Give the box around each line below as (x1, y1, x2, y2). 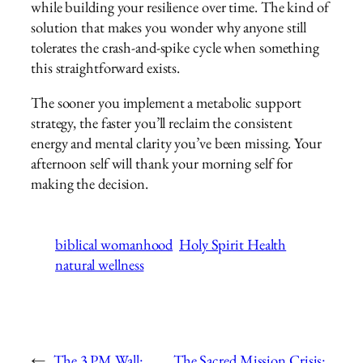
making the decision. (31, 173, 148, 194)
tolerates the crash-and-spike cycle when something (31, 36, 319, 58)
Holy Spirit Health (179, 234, 287, 255)
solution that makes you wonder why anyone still (31, 16, 307, 37)
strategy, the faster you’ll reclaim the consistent (31, 113, 293, 134)
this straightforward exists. (31, 57, 181, 78)
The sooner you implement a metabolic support (31, 92, 301, 113)
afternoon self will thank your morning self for (31, 153, 293, 174)
